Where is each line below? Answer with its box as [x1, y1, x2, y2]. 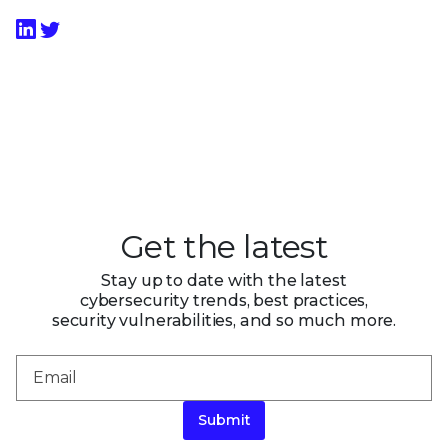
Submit [198, 411, 250, 430]
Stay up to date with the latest [101, 270, 347, 290]
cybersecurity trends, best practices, [79, 290, 369, 310]
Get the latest [119, 226, 329, 266]
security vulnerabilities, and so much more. [51, 310, 397, 330]
